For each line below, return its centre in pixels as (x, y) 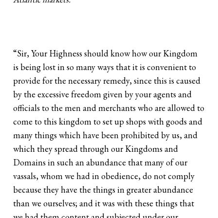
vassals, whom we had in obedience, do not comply (104, 176)
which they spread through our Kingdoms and (96, 149)
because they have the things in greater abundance (103, 190)
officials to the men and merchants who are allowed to (109, 108)
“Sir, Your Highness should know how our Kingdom (106, 54)
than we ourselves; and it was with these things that (104, 203)
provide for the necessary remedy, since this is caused (107, 81)
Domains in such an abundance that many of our (100, 163)
